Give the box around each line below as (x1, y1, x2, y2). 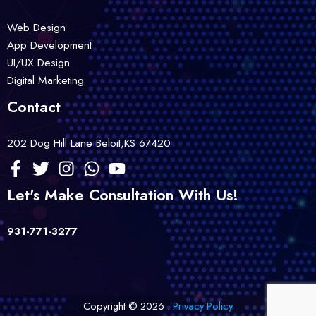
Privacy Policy (173, 298, 233, 313)
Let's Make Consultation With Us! (7, 184, 238, 206)
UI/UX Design (7, 54, 70, 71)
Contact (7, 95, 61, 118)
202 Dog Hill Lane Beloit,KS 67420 (7, 134, 171, 151)
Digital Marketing (7, 71, 84, 88)
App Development (7, 36, 92, 53)
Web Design (7, 18, 66, 35)
